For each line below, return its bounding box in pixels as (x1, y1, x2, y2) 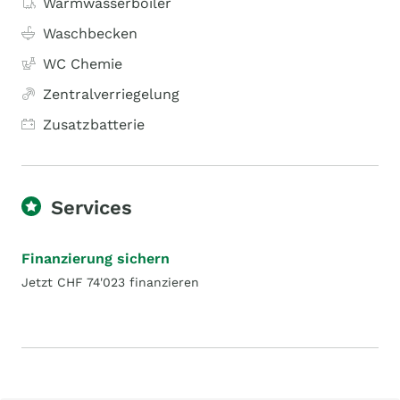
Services (51, 196, 132, 219)
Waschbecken (43, 25, 137, 42)
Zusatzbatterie (43, 116, 145, 133)
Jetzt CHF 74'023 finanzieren (21, 275, 199, 289)
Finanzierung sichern (21, 250, 170, 267)
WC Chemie (43, 55, 122, 72)
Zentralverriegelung (43, 86, 179, 103)
